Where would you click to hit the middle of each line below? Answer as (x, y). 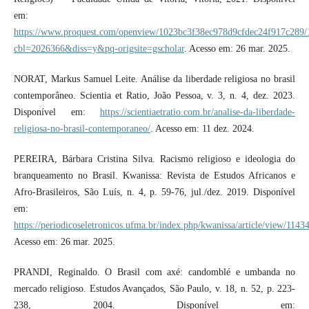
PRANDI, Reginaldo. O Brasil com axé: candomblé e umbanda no (154, 272)
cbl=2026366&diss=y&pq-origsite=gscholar (99, 48)
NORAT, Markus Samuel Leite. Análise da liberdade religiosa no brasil (154, 79)
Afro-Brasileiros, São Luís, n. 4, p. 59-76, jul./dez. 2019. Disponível (154, 192)
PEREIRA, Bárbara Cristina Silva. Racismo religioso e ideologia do (154, 159)
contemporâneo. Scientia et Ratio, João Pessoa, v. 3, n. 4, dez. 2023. (154, 95)
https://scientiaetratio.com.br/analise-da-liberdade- (198, 112)
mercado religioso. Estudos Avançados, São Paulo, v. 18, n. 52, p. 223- (154, 288)
